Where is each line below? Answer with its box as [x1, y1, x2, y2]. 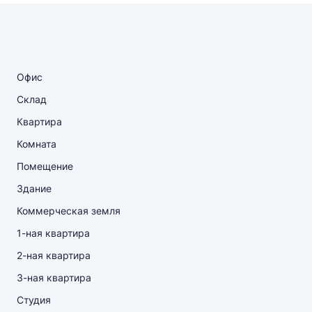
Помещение [17, 160, 73, 172]
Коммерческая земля [17, 205, 120, 217]
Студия [17, 294, 51, 306]
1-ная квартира [17, 227, 90, 239]
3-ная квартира [17, 272, 91, 283]
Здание [17, 182, 52, 194]
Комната [17, 138, 56, 150]
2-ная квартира [17, 249, 91, 261]
